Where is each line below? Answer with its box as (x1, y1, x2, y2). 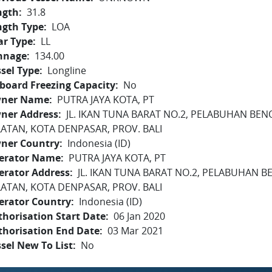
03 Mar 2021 (107, 224, 163, 237)
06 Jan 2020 (114, 209, 165, 223)
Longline (47, 64, 86, 77)
